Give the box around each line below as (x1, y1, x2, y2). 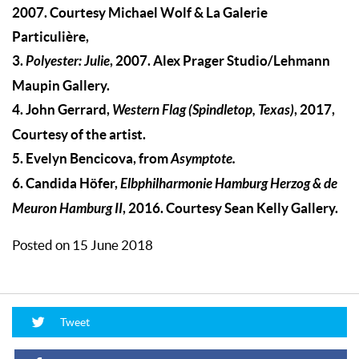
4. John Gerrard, (12, 102, 110, 118)
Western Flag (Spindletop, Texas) (110, 102, 294, 119)
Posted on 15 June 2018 (12, 238, 153, 253)
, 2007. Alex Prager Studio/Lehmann (110, 53, 330, 69)
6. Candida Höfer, (12, 175, 118, 192)
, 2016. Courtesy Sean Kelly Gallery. (123, 200, 338, 216)
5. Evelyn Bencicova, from (12, 151, 168, 167)
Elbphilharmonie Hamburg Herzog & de (118, 175, 337, 193)
